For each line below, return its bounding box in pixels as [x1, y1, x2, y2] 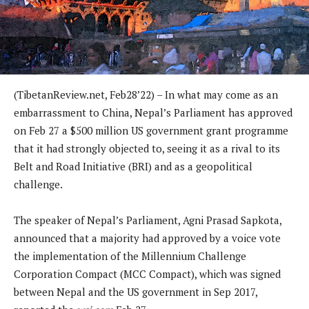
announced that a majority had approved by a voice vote [14, 230, 281, 245]
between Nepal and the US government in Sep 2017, [14, 284, 257, 299]
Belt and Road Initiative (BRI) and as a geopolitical [14, 159, 252, 173]
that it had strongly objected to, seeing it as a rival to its [14, 141, 280, 155]
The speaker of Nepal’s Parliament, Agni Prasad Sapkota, [14, 212, 281, 227]
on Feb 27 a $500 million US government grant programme [14, 123, 288, 137]
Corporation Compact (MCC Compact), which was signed [14, 266, 281, 281]
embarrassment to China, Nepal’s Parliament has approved [14, 105, 292, 119]
